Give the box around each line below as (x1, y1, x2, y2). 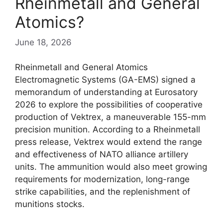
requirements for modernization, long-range (15, 174, 190, 185)
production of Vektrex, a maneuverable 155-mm (15, 112, 206, 122)
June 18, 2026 (15, 37, 72, 47)
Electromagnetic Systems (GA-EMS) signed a (15, 75, 196, 85)
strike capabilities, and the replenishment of (15, 187, 190, 197)
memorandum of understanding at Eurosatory (15, 87, 198, 98)
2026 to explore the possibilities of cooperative (15, 100, 203, 110)
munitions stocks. (15, 199, 85, 210)
